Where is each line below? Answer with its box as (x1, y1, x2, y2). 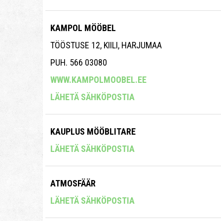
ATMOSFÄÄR (50, 178, 96, 188)
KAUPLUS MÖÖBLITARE (50, 126, 136, 137)
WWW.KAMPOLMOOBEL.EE (50, 74, 147, 85)
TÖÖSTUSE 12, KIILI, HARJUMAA (50, 39, 162, 50)
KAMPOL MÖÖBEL (50, 22, 116, 33)
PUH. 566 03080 (50, 57, 107, 68)
